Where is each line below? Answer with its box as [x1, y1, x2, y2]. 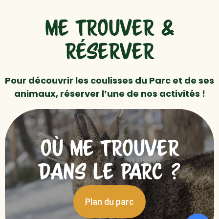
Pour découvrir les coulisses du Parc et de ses [5, 74, 214, 87]
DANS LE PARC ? [38, 163, 181, 184]
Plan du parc [85, 197, 134, 207]
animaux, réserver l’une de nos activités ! [14, 88, 205, 100]
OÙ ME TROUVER [40, 140, 179, 161]
